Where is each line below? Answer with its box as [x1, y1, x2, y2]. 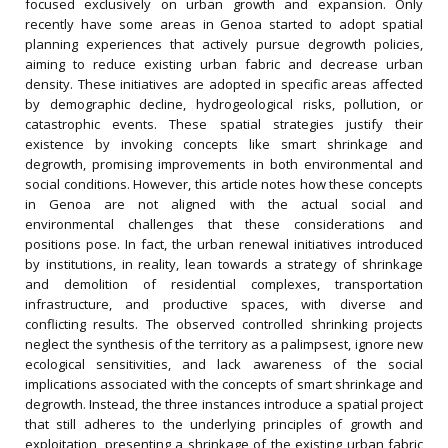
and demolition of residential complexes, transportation [25, 275, 423, 293]
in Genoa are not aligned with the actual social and [25, 195, 423, 213]
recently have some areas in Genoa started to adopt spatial [25, 15, 423, 33]
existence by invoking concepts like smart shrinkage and [25, 135, 423, 153]
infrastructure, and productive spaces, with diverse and [25, 295, 423, 313]
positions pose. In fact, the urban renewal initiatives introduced [25, 235, 423, 253]
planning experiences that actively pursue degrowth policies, [25, 35, 423, 53]
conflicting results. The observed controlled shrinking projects [25, 315, 423, 333]
